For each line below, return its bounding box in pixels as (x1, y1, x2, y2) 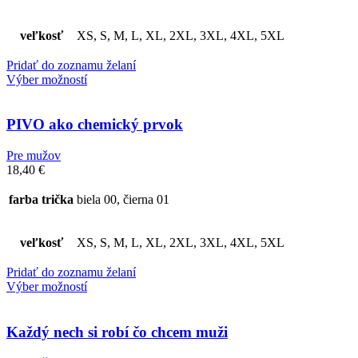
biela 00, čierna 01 (77, 192, 169, 206)
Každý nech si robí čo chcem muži (6, 323, 228, 340)
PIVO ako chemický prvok (6, 116, 183, 133)
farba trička (9, 192, 74, 206)
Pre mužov (6, 148, 61, 162)
